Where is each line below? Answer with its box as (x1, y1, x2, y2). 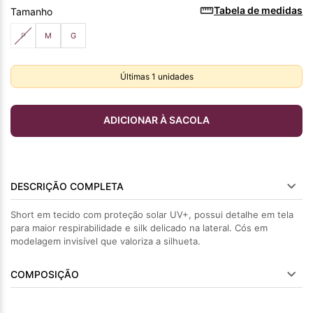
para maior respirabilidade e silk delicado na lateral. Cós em (10, 222, 268, 233)
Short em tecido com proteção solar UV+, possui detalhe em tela (10, 209, 293, 220)
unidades (155, 71, 194, 82)
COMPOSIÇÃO (10, 268, 79, 280)
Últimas (119, 71, 152, 82)
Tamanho (10, 6, 52, 17)
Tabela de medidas (214, 4, 303, 16)
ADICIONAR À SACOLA (103, 114, 210, 126)
